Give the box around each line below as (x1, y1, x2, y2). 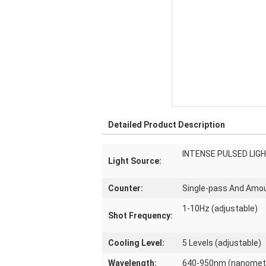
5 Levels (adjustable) (182, 238, 261, 248)
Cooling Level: (108, 238, 164, 248)
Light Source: (108, 156, 161, 166)
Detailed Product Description (108, 120, 225, 129)
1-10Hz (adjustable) (182, 204, 258, 213)
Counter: (108, 183, 143, 193)
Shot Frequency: (108, 211, 173, 220)
